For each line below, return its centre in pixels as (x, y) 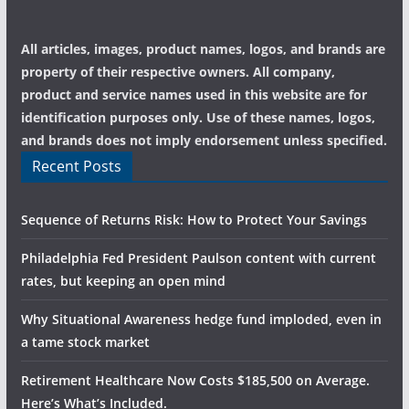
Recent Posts (76, 166)
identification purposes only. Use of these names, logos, (198, 117)
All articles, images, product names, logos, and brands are (203, 49)
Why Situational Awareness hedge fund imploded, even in (201, 319)
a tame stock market (85, 342)
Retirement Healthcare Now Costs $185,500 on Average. (195, 380)
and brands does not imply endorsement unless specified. (204, 140)
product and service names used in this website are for (194, 94)
